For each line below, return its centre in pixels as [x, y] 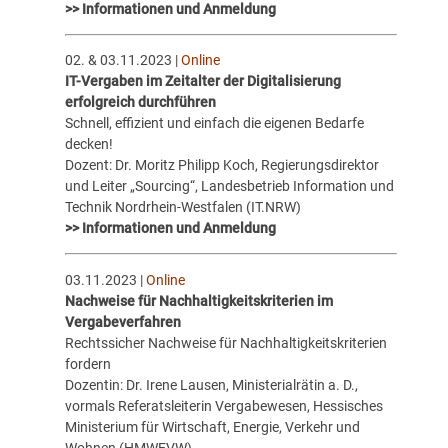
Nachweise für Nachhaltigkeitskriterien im [198, 300]
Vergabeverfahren [122, 321]
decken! [88, 144]
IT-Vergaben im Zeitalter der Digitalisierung [202, 81]
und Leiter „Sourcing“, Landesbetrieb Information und [229, 186]
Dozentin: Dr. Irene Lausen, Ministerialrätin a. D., [211, 384]
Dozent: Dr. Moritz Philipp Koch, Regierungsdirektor [221, 165]
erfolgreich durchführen [140, 102]
